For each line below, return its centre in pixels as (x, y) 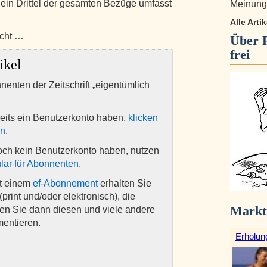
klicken (143, 118)
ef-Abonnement (65, 183)
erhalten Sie (125, 183)
